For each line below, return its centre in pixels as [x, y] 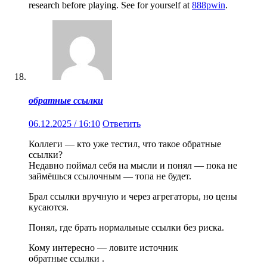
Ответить [122, 123]
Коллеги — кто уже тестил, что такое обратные [125, 144]
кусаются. [49, 207]
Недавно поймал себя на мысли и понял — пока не [133, 165]
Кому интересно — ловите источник [103, 247]
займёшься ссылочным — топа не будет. [110, 176]
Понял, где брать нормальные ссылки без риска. [126, 227]
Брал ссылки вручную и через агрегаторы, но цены [133, 196]
